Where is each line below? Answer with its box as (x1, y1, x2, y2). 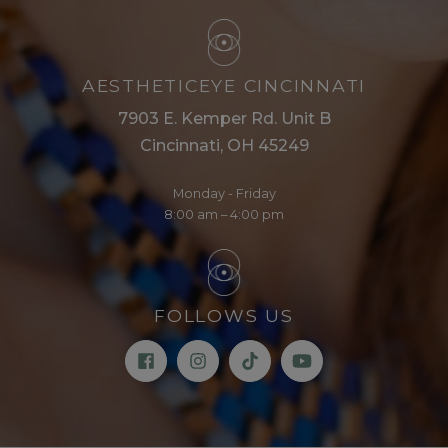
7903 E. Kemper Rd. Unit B (117, 109, 331, 129)
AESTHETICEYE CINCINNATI (81, 75, 367, 97)
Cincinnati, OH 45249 (139, 136, 309, 156)
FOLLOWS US (154, 305, 294, 327)
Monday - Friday (172, 186, 276, 202)
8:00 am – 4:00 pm (164, 207, 284, 223)
